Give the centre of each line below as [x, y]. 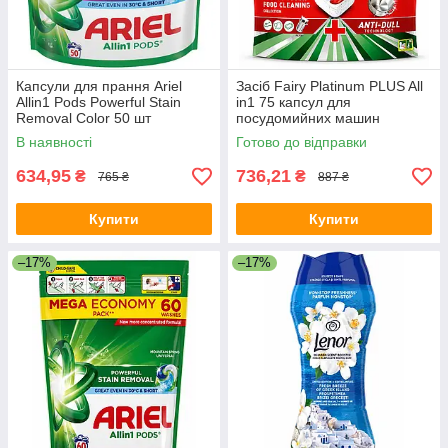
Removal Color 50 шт [83, 118]
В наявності [54, 142]
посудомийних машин [308, 118]
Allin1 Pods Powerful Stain [98, 102]
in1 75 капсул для [293, 102]
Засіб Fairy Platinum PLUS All [329, 86]
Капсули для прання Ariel [99, 86]
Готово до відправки [301, 142]
